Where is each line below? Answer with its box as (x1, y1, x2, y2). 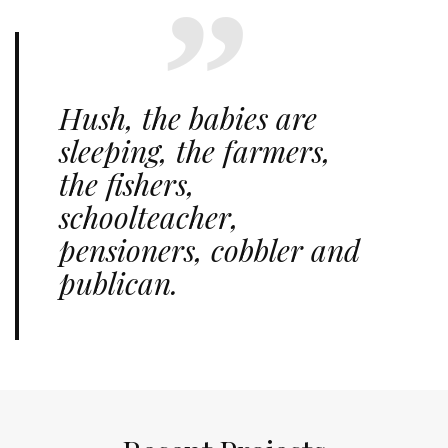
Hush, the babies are (59, 98, 317, 139)
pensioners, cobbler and (59, 230, 360, 271)
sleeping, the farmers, (59, 131, 331, 172)
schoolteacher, (59, 197, 239, 238)
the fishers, (59, 164, 195, 205)
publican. (59, 263, 178, 304)
